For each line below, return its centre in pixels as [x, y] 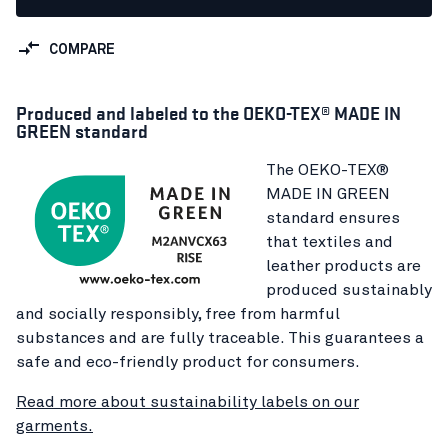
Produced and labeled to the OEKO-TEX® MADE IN [208, 112]
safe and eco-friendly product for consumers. [188, 361]
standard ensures [333, 217]
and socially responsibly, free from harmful [178, 313]
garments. [54, 425]
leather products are [343, 265]
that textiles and [329, 241]
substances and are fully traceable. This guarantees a [220, 337]
